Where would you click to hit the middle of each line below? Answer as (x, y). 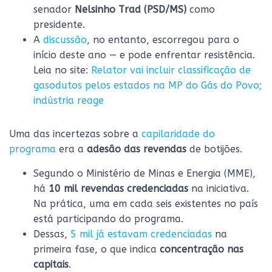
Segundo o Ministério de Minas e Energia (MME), (144, 173)
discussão (65, 40)
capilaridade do (178, 134)
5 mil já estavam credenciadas (141, 234)
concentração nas (202, 249)
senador (53, 9)
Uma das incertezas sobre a (74, 134)
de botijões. (216, 149)
